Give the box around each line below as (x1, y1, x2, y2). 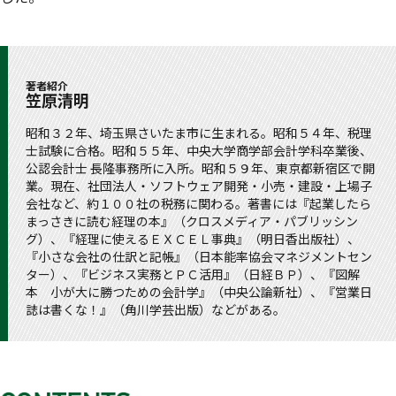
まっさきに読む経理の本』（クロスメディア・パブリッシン (26, 212, 358, 231)
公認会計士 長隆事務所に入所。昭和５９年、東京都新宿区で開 (26, 159, 375, 178)
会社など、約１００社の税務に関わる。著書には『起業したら (26, 194, 371, 213)
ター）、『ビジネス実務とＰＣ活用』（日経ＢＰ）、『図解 (26, 265, 360, 284)
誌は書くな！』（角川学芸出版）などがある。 (26, 301, 286, 319)
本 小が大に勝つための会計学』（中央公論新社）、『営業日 (26, 283, 372, 301)
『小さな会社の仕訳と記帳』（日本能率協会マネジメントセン (26, 247, 372, 266)
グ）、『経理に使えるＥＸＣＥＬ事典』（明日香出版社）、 (26, 230, 360, 248)
